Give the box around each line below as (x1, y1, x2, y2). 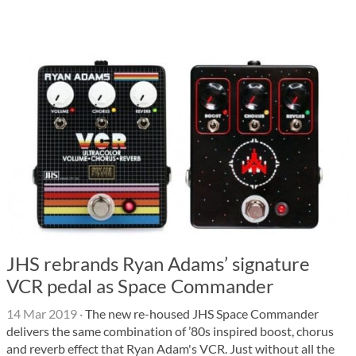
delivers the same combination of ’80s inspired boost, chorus (6, 323, 334, 339)
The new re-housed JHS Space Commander (83, 306, 319, 321)
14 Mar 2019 (6, 306, 77, 321)
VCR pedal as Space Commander (6, 274, 274, 297)
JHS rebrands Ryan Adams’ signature (6, 252, 310, 275)
